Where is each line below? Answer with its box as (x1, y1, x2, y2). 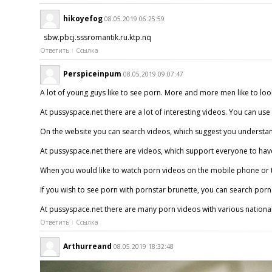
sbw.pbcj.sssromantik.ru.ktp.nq (39, 32, 155, 42)
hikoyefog (63, 13, 103, 24)
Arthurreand (63, 240, 112, 251)
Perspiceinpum (63, 69, 121, 80)
